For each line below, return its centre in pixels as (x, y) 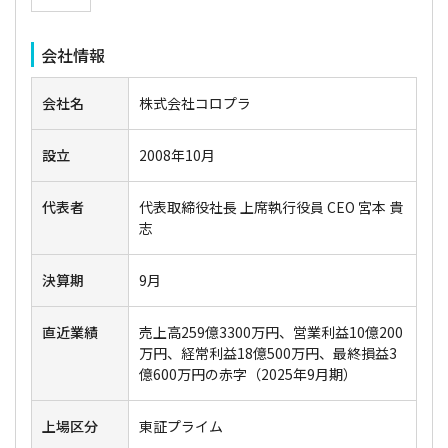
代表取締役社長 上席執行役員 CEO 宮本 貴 (270, 207)
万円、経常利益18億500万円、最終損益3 (267, 353)
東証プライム (180, 426)
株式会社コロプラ (194, 103)
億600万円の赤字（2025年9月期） (247, 374)
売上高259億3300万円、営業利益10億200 (270, 332)
